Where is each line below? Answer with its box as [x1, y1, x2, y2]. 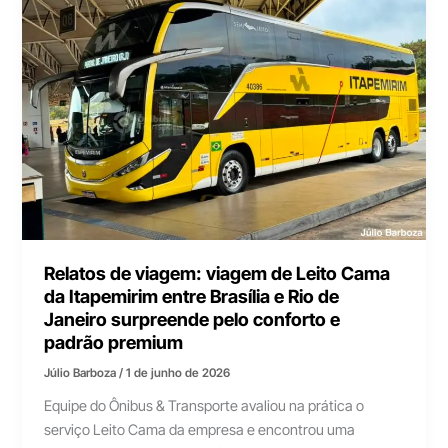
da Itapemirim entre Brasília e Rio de [44, 285, 340, 308]
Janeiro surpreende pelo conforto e [44, 308, 341, 331]
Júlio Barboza [44, 365, 120, 380]
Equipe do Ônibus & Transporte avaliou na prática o [44, 396, 365, 415]
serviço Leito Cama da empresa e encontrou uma [44, 420, 356, 439]
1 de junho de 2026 [126, 365, 231, 380]
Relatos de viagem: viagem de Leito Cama [44, 262, 391, 285]
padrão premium [44, 331, 184, 354]
